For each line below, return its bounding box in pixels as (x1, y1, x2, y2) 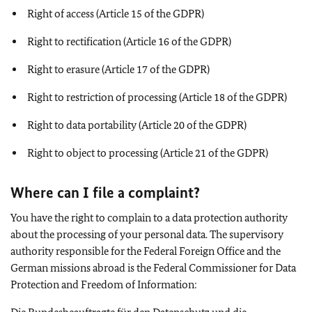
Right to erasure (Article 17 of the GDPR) (27, 62, 210, 76)
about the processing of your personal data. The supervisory (10, 227, 283, 241)
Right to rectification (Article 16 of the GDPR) (27, 34, 231, 48)
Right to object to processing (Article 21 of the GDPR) (27, 146, 268, 159)
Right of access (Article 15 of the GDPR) (27, 6, 204, 20)
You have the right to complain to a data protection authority (10, 210, 288, 224)
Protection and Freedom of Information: (10, 277, 197, 291)
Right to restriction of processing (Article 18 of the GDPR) (27, 90, 287, 104)
